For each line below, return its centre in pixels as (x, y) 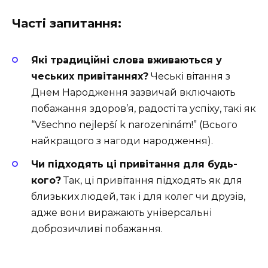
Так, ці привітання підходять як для (152, 180)
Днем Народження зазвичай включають (133, 93)
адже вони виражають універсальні (121, 212)
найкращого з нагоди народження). (122, 141)
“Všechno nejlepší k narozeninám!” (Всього (134, 125)
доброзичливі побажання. (97, 229)
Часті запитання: (67, 24)
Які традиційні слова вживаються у (127, 60)
